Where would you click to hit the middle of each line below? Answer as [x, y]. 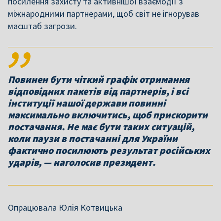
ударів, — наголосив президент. [82, 162]
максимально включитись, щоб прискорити [108, 115]
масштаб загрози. [42, 26]
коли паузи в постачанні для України [93, 138]
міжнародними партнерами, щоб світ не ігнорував [104, 14]
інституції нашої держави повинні [87, 103]
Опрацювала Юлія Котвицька [65, 207]
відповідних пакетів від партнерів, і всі [98, 91]
